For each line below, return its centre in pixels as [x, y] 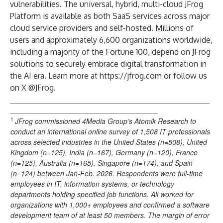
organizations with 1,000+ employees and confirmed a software [110, 205]
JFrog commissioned [49, 121]
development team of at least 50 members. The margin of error [110, 215]
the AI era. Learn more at [55, 76]
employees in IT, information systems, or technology [92, 184]
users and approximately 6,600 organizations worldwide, [111, 40]
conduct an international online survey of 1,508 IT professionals [110, 131]
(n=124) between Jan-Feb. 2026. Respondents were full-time [107, 173]
